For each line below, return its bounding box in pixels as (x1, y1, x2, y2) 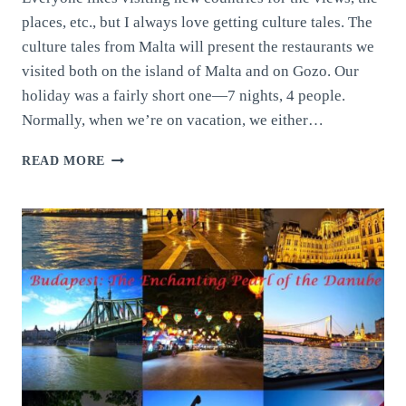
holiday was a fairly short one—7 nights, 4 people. (22, 87, 345, 105)
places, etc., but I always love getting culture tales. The (22, 14, 372, 32)
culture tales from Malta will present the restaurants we (22, 38, 374, 56)
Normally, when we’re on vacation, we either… (22, 111, 324, 130)
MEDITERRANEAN (104, 302, 225, 316)
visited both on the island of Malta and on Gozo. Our (22, 63, 359, 81)
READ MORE (22, 154, 106, 169)
